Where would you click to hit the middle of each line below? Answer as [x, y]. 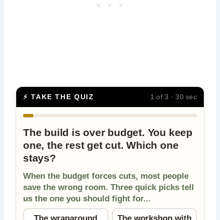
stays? [40, 158]
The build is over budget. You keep [108, 132]
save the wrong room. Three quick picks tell [109, 187]
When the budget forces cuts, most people [106, 176]
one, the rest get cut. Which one [101, 145]
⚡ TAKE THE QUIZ [59, 97]
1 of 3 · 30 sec [173, 97]
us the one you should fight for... [87, 198]
